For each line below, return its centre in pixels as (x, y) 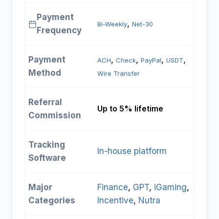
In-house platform (132, 151)
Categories (52, 201)
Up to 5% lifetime (130, 109)
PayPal (151, 60)
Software (47, 158)
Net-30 (142, 24)
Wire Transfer (119, 74)
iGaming (170, 187)
